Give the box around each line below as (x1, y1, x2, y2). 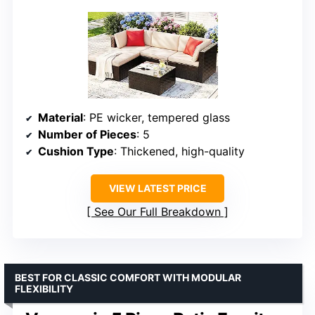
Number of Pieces (38, 127, 136, 142)
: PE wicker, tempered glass (83, 110, 230, 125)
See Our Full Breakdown (94, 205, 221, 219)
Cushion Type (38, 144, 114, 159)
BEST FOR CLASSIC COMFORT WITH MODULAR (15, 271, 241, 284)
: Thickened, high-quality (114, 144, 245, 159)
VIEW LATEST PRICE (108, 182, 207, 195)
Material (38, 110, 83, 125)
